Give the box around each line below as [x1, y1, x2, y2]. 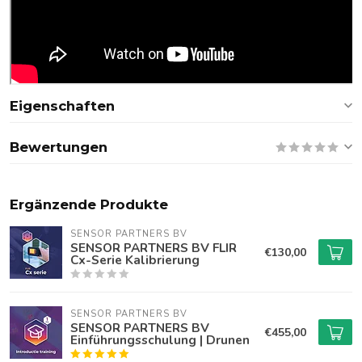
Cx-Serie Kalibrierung [70, 251, 200, 268]
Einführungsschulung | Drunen [70, 331, 250, 348]
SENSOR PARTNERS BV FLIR [70, 239, 237, 256]
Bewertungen [10, 139, 107, 155]
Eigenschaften [10, 98, 115, 114]
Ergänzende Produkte [10, 196, 168, 213]
